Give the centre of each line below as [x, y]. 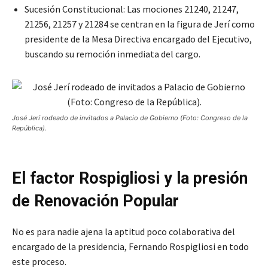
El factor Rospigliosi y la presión [130, 179]
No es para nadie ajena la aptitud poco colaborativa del [124, 232]
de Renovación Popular [95, 201]
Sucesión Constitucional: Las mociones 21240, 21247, [132, 9]
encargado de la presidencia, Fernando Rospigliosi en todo [130, 247]
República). [29, 128]
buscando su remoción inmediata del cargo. [112, 54]
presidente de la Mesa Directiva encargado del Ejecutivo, [138, 39]
